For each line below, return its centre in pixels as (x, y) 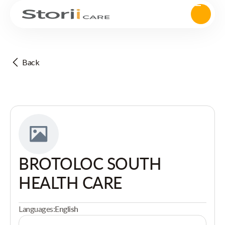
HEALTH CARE (70, 183)
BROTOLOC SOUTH (90, 163)
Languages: (37, 209)
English (67, 209)
